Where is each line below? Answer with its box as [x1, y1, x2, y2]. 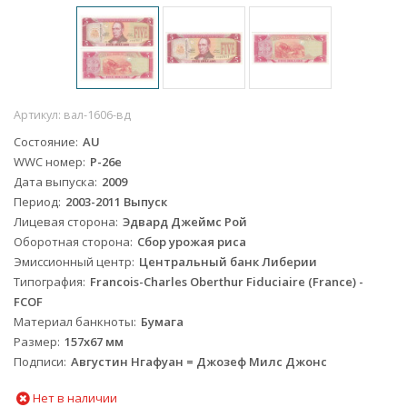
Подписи [14, 353, 64, 371]
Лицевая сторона [14, 213, 115, 231]
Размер [14, 333, 57, 351]
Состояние [14, 134, 75, 151]
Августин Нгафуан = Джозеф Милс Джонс [71, 353, 327, 371]
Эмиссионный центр [14, 253, 132, 271]
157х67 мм [65, 333, 124, 351]
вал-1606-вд [64, 107, 131, 124]
